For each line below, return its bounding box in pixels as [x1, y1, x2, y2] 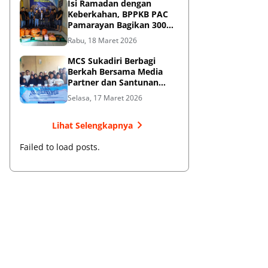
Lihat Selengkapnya [51, 119, 133, 131]
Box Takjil [68, 30, 108, 42]
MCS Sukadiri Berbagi [68, 55, 156, 67]
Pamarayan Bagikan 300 [68, 19, 166, 31]
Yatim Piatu [68, 87, 116, 99]
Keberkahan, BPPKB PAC [68, 8, 168, 20]
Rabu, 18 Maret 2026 [68, 35, 137, 46]
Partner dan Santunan [68, 77, 159, 89]
